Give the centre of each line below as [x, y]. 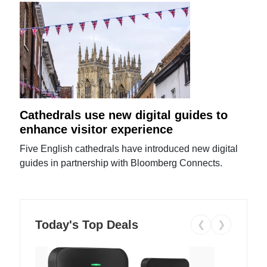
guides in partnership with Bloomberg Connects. [121, 163]
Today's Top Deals [87, 224]
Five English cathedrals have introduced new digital [129, 148]
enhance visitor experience [97, 129]
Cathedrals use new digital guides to [124, 115]
